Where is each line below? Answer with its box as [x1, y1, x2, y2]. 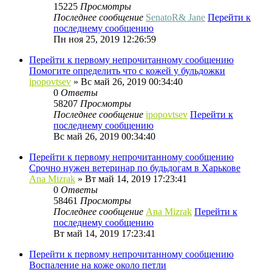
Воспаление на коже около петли [29, 259, 166, 270]
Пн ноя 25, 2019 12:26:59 [53, 33, 156, 44]
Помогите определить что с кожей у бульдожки [29, 65, 225, 76]
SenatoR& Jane [146, 12, 205, 22]
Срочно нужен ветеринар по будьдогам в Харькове [29, 162, 240, 173]
